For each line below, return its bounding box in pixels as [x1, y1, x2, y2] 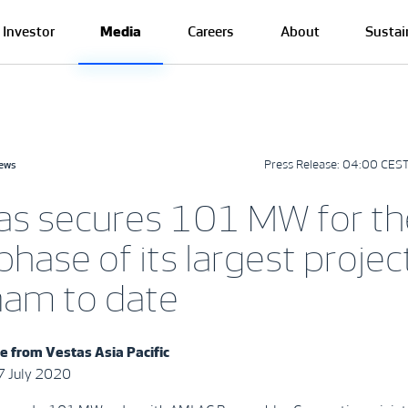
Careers [187, 24, 234, 39]
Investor [3, 24, 55, 39]
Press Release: [264, 158, 342, 171]
